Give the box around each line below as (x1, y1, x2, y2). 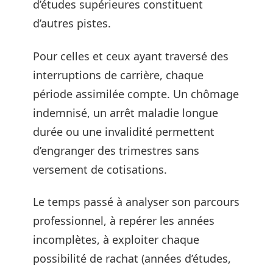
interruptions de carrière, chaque (33, 67, 204, 82)
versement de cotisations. (33, 161, 167, 177)
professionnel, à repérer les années (33, 213, 214, 228)
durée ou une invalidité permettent (33, 124, 214, 139)
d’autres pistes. (33, 16, 111, 30)
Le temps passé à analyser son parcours (33, 194, 239, 209)
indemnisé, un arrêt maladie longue (33, 105, 218, 120)
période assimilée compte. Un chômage (33, 86, 239, 101)
